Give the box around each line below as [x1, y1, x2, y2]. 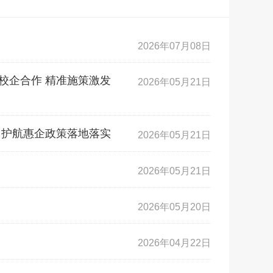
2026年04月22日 [138, 238, 211, 248]
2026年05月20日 [138, 202, 211, 212]
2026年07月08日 [138, 41, 211, 51]
